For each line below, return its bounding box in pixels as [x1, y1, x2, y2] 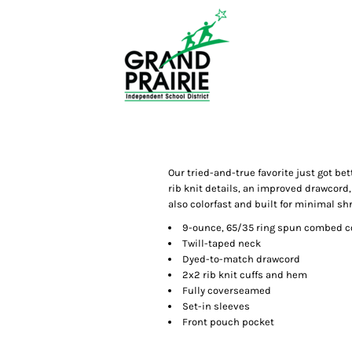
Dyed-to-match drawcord [182, 253, 300, 265]
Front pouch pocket [182, 316, 274, 328]
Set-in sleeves [182, 300, 250, 312]
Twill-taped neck [182, 237, 261, 249]
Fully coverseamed [182, 284, 271, 296]
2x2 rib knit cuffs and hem [182, 269, 307, 280]
